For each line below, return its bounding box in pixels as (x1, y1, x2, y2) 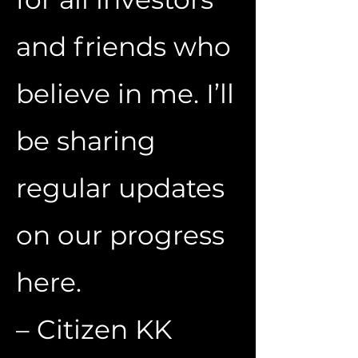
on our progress (16, 219, 225, 251)
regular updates (16, 172, 225, 204)
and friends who (16, 30, 231, 62)
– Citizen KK (16, 313, 172, 345)
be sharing (16, 125, 156, 157)
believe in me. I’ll (16, 78, 234, 109)
